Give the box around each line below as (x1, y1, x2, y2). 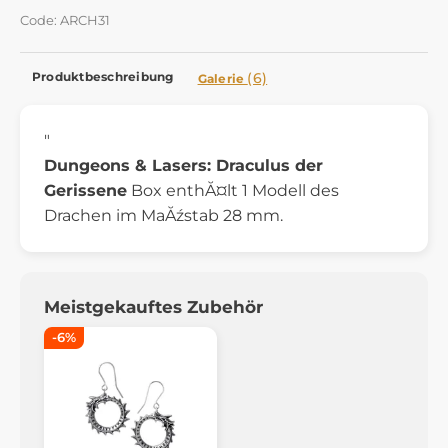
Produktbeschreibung (32, 68, 174, 84)
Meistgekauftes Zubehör (44, 296, 263, 317)
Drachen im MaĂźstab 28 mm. (44, 205, 283, 225)
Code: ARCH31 (20, 12, 110, 28)
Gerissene (44, 180, 127, 200)
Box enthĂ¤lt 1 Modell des (127, 180, 339, 200)
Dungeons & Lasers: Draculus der (44, 155, 323, 175)
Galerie (197, 70, 248, 86)
